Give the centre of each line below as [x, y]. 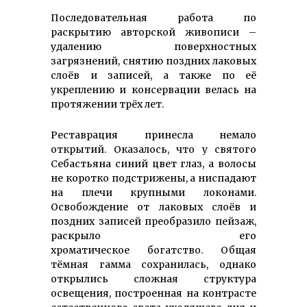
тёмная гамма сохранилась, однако [153, 264]
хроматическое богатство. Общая [153, 250]
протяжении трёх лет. [107, 104]
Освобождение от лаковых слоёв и [153, 207]
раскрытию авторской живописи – [153, 32]
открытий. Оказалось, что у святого [153, 149]
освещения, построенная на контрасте [153, 293]
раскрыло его [153, 235]
